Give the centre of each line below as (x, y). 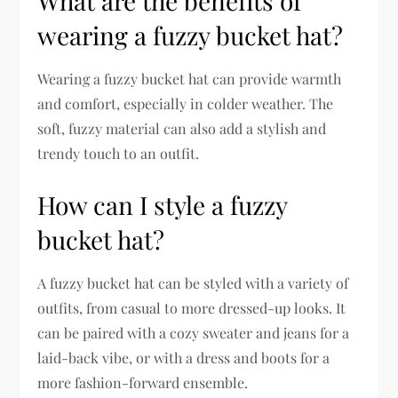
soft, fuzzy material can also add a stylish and (182, 129)
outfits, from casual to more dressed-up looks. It (192, 308)
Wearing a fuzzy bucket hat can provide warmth (190, 79)
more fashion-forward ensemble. (143, 383)
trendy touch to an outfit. (119, 154)
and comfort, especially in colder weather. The (186, 104)
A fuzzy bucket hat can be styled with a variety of (193, 283)
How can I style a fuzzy (163, 205)
